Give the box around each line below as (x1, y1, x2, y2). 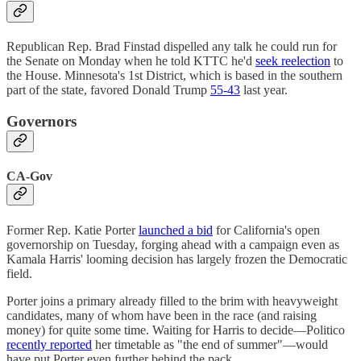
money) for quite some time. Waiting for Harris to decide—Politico (6, 322, 345, 337)
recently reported (6, 337, 92, 351)
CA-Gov (6, 169, 52, 184)
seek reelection (255, 54, 330, 68)
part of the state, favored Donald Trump (6, 83, 210, 98)
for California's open (213, 222, 320, 237)
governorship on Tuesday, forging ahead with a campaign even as (6, 237, 339, 251)
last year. (240, 83, 288, 98)
